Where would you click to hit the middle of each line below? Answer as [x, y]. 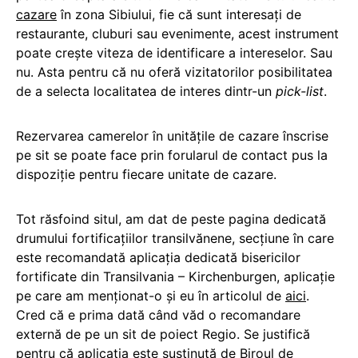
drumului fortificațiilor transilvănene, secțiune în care [175, 239]
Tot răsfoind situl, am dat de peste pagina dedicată [171, 219]
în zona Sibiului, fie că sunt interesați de [179, 15]
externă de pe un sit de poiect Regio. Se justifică [163, 334]
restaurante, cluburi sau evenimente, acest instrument [177, 34]
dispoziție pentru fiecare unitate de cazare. [146, 175]
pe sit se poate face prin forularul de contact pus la [172, 155]
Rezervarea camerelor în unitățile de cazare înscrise [172, 136]
